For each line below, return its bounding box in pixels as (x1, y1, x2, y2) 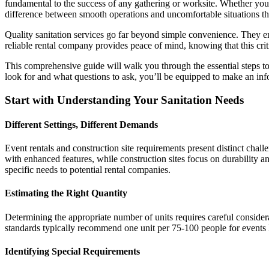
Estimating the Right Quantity (5, 188, 127, 199)
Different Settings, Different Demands (5, 119, 158, 130)
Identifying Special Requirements (5, 246, 140, 256)
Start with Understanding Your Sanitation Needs (5, 93, 244, 106)
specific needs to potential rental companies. (5, 165, 171, 175)
